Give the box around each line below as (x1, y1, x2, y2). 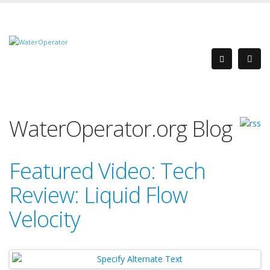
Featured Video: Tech (9, 156, 206, 186)
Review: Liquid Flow (9, 180, 187, 210)
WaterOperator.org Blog (9, 114, 232, 143)
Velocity (9, 204, 80, 234)
